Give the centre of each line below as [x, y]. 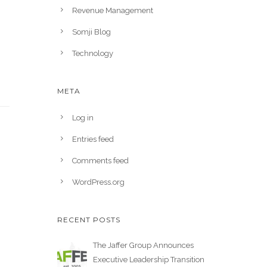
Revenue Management [113, 10]
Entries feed [93, 139]
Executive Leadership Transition [149, 260]
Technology [93, 53]
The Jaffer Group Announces [143, 245]
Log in [83, 118]
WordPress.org [98, 182]
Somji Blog [91, 32]
